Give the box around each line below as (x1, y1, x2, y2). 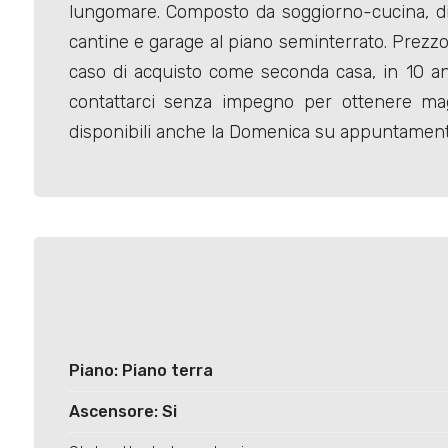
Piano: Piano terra (68, 361, 213, 381)
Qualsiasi (45, 212, 117, 230)
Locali (30, 128, 76, 150)
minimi (30, 155, 85, 177)
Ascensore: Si (68, 402, 177, 422)
